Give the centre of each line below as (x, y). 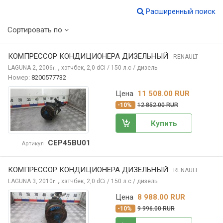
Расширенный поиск (180, 12)
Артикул (33, 143)
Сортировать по (36, 30)
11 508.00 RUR (164, 93)
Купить (164, 124)
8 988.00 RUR (161, 197)
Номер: (19, 78)
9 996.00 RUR (156, 208)
